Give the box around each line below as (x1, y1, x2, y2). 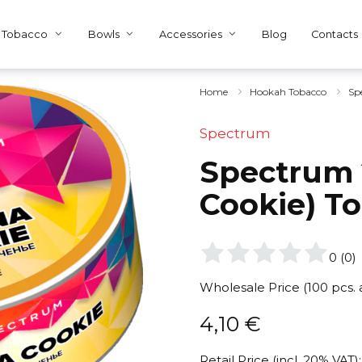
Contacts (311, 28, 359, 41)
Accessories (159, 28, 223, 41)
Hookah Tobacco (249, 86, 326, 98)
